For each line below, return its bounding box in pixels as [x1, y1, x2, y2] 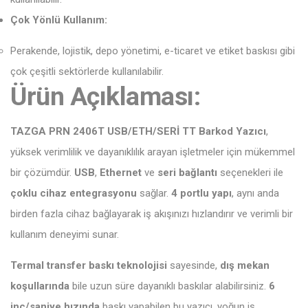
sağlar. [137, 187, 171, 199]
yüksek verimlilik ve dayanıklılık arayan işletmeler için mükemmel [10, 146, 295, 158]
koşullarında [10, 280, 69, 292]
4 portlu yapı [171, 187, 232, 199]
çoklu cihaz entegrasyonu [10, 187, 137, 199]
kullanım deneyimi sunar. [10, 228, 119, 241]
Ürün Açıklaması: [10, 81, 200, 111]
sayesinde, [167, 259, 220, 272]
